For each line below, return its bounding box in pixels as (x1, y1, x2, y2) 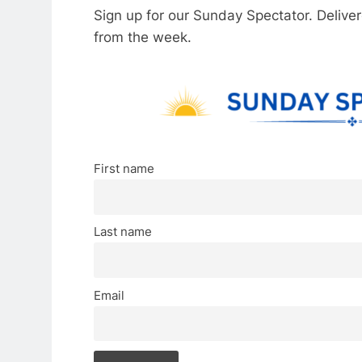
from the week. (94, 28, 196, 45)
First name (94, 160, 154, 176)
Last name (94, 224, 152, 240)
